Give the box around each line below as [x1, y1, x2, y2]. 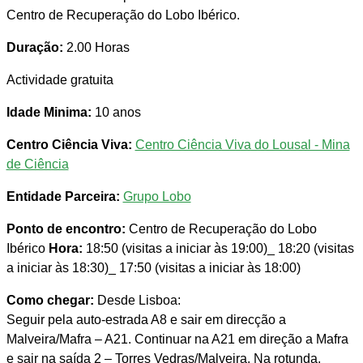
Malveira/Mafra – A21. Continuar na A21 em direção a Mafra [6, 332, 348, 347]
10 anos [91, 105, 141, 120]
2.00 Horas [62, 41, 130, 55]
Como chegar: [6, 293, 94, 308]
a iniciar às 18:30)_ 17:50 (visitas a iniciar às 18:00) [6, 261, 301, 275]
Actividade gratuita [6, 73, 113, 88]
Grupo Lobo [122, 190, 191, 204]
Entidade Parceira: [6, 190, 120, 204]
